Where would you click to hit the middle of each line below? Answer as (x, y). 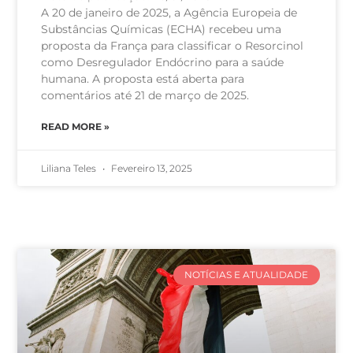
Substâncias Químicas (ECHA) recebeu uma (162, 30)
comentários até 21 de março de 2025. (145, 96)
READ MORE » (76, 127)
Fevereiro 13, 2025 (151, 169)
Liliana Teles (70, 169)
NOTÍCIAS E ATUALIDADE (247, 275)
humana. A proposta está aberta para (143, 79)
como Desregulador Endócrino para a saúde (163, 63)
